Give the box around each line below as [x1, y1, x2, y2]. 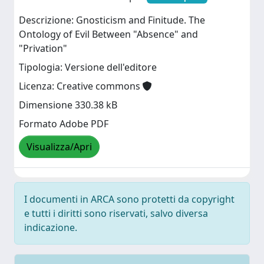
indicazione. [24, 221, 77, 234]
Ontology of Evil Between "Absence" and [19, 28, 198, 41]
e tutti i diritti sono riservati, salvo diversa [24, 207, 208, 220]
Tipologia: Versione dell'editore [19, 61, 157, 74]
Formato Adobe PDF [19, 117, 108, 131]
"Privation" [19, 42, 67, 55]
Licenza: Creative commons [19, 80, 143, 93]
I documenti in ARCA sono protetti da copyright [24, 193, 235, 206]
